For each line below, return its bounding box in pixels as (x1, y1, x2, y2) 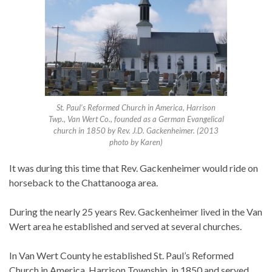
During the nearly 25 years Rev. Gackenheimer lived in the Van (9, 206, 262, 218)
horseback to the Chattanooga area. (9, 177, 158, 189)
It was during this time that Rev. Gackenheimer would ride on (9, 162, 258, 174)
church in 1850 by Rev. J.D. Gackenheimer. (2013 (53, 126, 219, 136)
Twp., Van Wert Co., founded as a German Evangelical (48, 114, 224, 124)
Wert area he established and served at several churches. (9, 220, 242, 233)
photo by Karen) (109, 137, 163, 148)
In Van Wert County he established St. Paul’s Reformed (9, 250, 234, 262)
